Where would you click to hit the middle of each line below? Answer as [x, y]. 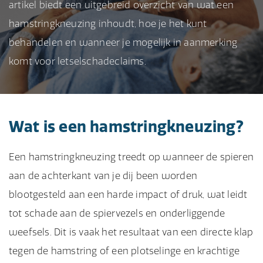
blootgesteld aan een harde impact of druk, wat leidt [128, 194]
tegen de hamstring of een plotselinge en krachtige [124, 251]
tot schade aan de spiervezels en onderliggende [117, 213]
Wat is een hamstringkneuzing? [126, 127]
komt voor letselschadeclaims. [77, 61]
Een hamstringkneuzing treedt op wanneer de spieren [131, 157]
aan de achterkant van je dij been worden [103, 176]
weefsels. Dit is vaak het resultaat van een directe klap [131, 232]
